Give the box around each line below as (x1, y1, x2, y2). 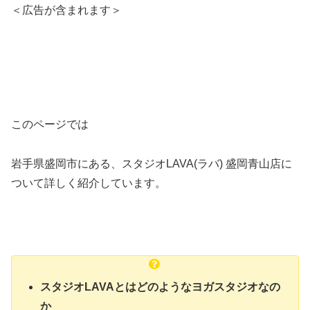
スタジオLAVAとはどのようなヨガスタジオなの (40, 280, 281, 293)
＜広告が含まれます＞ (11, 3, 122, 16)
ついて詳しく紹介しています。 (11, 177, 166, 190)
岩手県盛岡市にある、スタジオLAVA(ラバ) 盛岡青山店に (11, 158, 292, 170)
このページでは (11, 118, 89, 131)
